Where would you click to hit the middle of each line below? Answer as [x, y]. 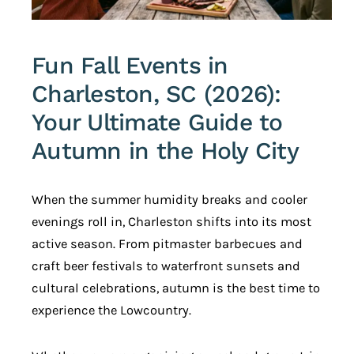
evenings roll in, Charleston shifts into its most [171, 222]
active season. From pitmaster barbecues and [167, 244]
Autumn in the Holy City [165, 151]
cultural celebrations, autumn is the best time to [176, 288]
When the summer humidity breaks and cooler [169, 200]
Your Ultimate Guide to [157, 122]
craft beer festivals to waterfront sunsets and [166, 266]
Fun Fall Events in [130, 66]
